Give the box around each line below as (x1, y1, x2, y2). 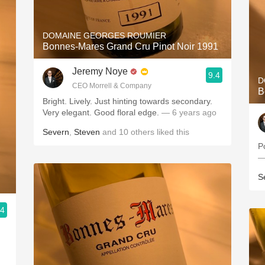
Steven (74, 127, 100, 137)
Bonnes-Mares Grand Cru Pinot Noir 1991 (43, 41, 218, 51)
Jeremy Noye (72, 66, 128, 76)
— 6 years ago (161, 108, 216, 117)
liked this (154, 127, 189, 137)
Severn (43, 127, 69, 137)
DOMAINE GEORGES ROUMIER (43, 31, 166, 40)
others (131, 127, 154, 137)
